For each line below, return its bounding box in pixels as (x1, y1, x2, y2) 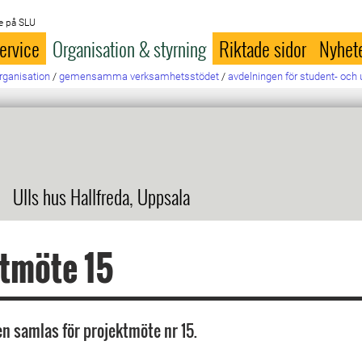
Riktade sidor (219, 34, 307, 63)
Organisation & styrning (53, 34, 207, 63)
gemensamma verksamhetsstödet (59, 70, 220, 82)
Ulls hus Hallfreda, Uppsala (13, 182, 190, 211)
